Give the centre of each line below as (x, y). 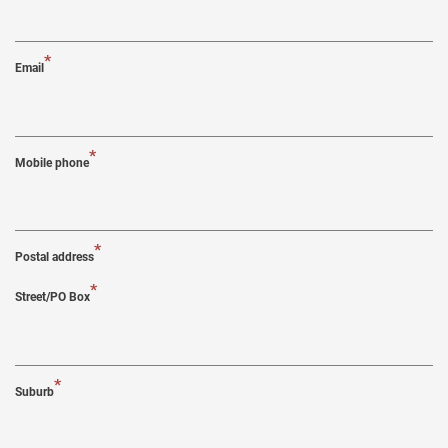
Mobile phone (52, 162)
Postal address (54, 257)
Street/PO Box (52, 297)
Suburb (34, 391)
